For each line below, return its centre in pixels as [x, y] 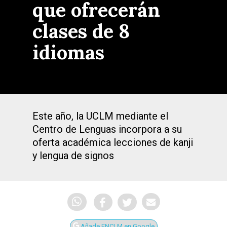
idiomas [68, 52]
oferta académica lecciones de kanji [113, 142]
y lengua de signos [73, 156]
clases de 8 [81, 31]
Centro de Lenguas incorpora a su [107, 129]
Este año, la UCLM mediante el [100, 116]
